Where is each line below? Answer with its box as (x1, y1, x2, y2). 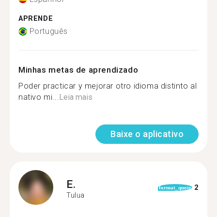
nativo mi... (18, 93, 60, 102)
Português (29, 27, 68, 36)
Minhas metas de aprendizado (18, 65, 139, 75)
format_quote (158, 185, 191, 190)
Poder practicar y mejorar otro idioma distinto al (18, 81, 197, 91)
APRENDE (18, 14, 53, 23)
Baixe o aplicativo (110, 129, 184, 139)
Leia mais (59, 93, 93, 102)
